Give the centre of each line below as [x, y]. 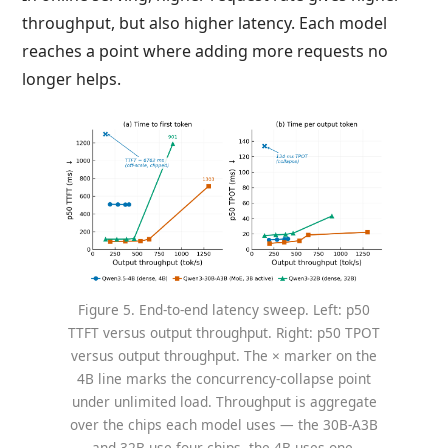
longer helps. [72, 78]
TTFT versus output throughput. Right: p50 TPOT [224, 333]
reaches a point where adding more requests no [205, 50]
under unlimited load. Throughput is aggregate [224, 402]
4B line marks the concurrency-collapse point [224, 379]
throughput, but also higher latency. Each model [205, 22]
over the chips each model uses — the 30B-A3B [224, 425]
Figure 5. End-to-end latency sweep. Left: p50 [224, 310]
